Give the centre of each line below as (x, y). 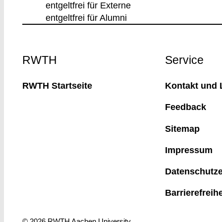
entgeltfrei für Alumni (86, 18)
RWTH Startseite (57, 85)
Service (184, 60)
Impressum (189, 150)
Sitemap (182, 128)
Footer (34, 54)
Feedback (185, 107)
